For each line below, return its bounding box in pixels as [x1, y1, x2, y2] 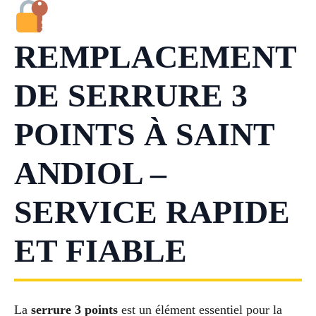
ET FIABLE [14, 233, 187, 269]
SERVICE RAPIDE [14, 194, 290, 231]
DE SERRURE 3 [14, 78, 248, 114]
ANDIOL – [14, 155, 166, 192]
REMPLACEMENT [14, 39, 297, 75]
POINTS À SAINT [14, 116, 275, 153]
